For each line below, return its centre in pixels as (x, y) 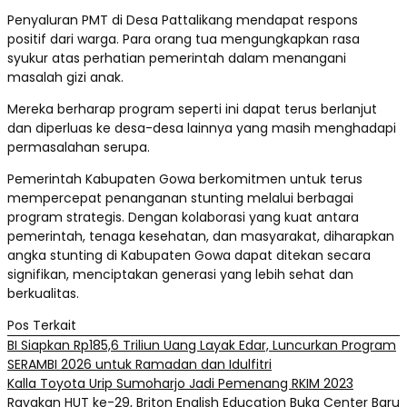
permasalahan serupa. (79, 147)
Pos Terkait (42, 325)
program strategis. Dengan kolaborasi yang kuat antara (183, 217)
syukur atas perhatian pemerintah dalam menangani (177, 58)
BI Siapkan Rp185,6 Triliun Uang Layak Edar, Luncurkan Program (202, 345)
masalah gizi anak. (65, 77)
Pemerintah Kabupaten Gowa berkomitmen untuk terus (185, 179)
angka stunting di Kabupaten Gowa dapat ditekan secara (189, 255)
